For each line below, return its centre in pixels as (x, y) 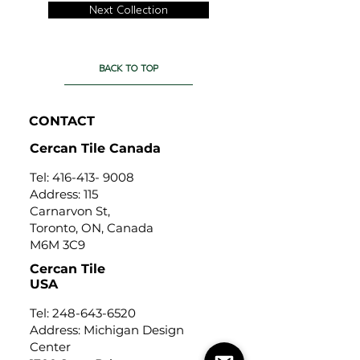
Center (52, 347)
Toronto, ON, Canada (92, 228)
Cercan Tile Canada (95, 148)
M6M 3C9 (57, 245)
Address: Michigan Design (107, 330)
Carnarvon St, (70, 211)
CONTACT (62, 121)
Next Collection (129, 10)
